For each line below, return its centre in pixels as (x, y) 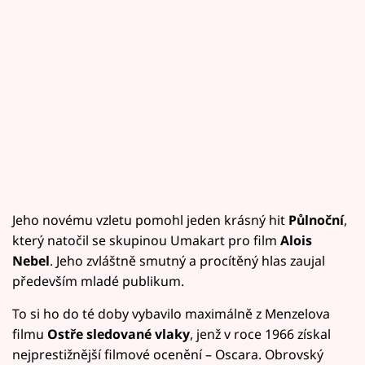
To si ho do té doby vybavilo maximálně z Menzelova (171, 313)
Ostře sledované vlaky (119, 334)
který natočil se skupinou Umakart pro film (146, 240)
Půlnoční (316, 220)
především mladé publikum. (98, 281)
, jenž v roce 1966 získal (260, 334)
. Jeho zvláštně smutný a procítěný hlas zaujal (187, 260)
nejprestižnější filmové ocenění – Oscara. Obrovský (168, 354)
